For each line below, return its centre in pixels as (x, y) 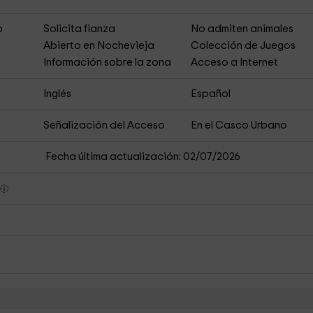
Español (211, 94)
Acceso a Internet (235, 63)
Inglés (57, 94)
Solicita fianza (79, 29)
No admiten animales (242, 29)
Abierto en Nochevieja (99, 46)
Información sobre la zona (107, 63)
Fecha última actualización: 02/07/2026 (143, 157)
